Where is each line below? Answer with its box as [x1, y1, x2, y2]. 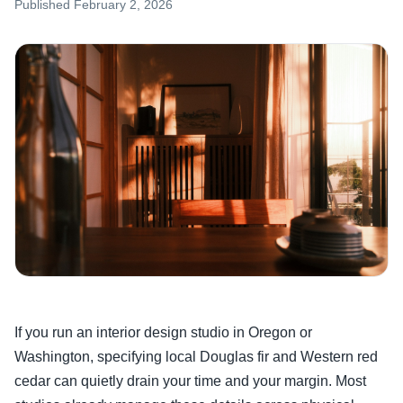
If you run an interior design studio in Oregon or [14, 325, 312, 340]
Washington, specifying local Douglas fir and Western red [14, 349, 378, 364]
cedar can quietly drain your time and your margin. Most [14, 373, 366, 389]
